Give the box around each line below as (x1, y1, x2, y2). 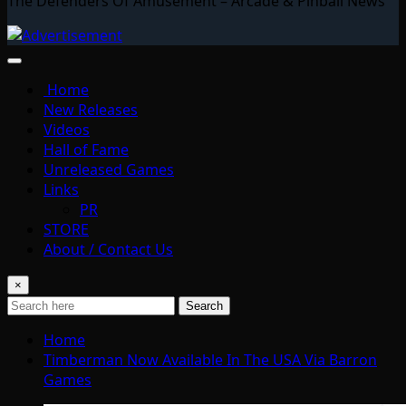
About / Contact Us (43, 238, 173, 259)
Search (186, 298, 223, 313)
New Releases (43, 99, 138, 120)
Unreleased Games (43, 159, 174, 179)
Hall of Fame (43, 139, 129, 159)
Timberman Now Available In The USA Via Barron (43, 349, 377, 370)
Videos (43, 119, 90, 140)
